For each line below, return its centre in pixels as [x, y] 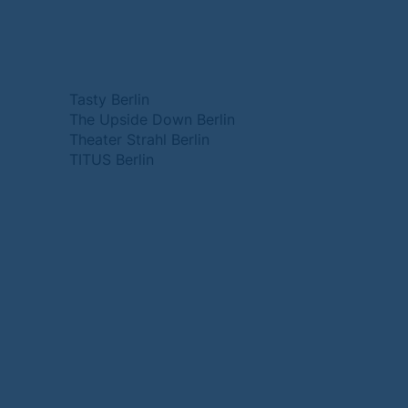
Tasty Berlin [109, 99]
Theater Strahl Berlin [139, 139]
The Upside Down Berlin [152, 119]
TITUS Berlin [112, 159]
